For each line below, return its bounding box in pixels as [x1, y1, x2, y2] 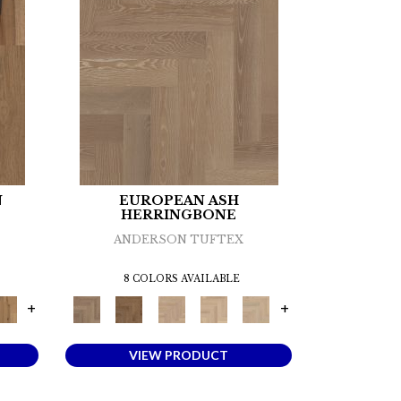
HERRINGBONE [121, 207, 237, 224]
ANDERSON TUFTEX [114, 233, 244, 247]
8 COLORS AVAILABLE [123, 273, 240, 286]
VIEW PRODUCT [129, 347, 229, 363]
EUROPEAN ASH [118, 192, 239, 209]
